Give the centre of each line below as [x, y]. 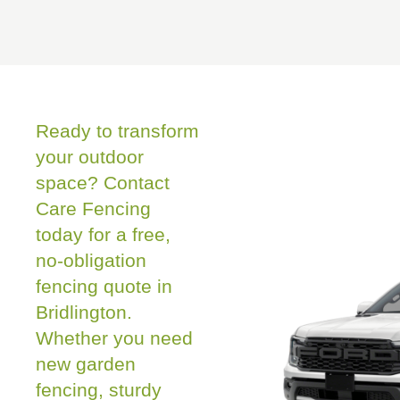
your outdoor [90, 157]
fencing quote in [104, 286]
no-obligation [91, 260]
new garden [86, 364]
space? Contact [103, 183]
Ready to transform [117, 131]
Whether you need [114, 338]
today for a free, [103, 234]
